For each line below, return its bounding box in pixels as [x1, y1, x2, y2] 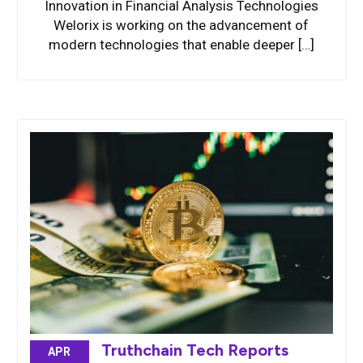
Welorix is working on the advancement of [53, 16, 310, 33]
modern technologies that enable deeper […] [48, 36, 314, 53]
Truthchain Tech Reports [100, 340, 288, 361]
